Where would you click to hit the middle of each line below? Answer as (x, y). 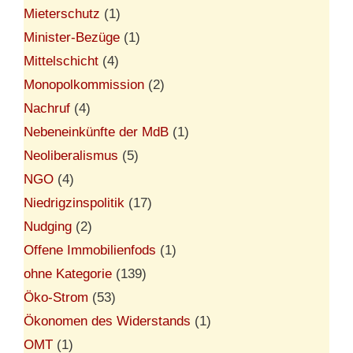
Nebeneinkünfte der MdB (96, 132)
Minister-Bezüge (72, 37)
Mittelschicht (61, 61)
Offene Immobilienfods (90, 250)
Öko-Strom (56, 297)
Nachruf (47, 108)
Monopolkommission (84, 84)
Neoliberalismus (71, 155)
